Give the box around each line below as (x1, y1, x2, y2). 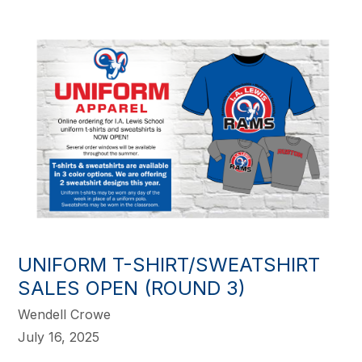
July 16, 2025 (18, 329, 100, 346)
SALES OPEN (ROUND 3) (18, 276, 246, 301)
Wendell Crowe (18, 306, 112, 323)
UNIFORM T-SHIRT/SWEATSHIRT (18, 253, 321, 277)
